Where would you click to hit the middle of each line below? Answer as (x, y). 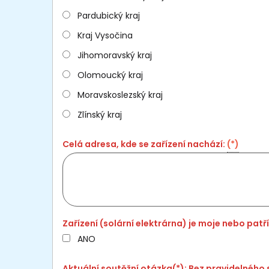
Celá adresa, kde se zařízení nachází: (145, 144)
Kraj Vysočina (105, 35)
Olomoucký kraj (110, 75)
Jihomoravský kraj (115, 55)
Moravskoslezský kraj (120, 95)
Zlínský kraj (100, 114)
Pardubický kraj (109, 15)
